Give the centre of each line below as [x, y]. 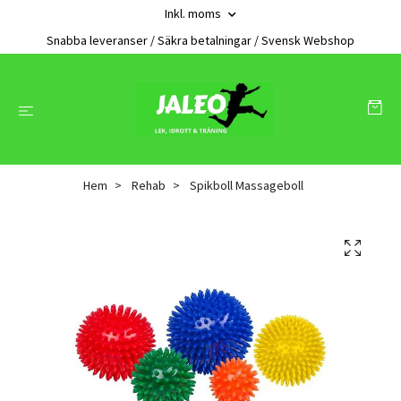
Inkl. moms [194, 13]
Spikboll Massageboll [245, 185]
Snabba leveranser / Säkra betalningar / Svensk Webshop [200, 40]
